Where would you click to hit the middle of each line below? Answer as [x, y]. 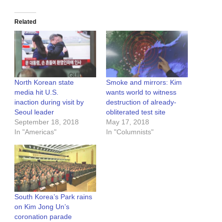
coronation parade [43, 216]
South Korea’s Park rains [53, 196]
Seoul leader [34, 112]
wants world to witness [141, 92]
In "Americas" [35, 132]
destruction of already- [141, 102]
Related [25, 22]
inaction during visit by [49, 102]
